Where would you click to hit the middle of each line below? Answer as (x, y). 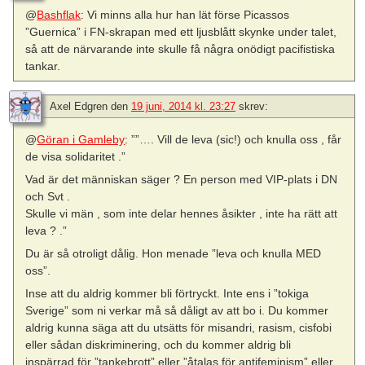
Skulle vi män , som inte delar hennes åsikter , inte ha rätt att (182, 214)
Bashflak (59, 14)
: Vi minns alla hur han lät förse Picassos (185, 14)
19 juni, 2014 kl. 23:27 (183, 106)
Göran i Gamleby (81, 139)
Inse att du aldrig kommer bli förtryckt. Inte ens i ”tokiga (167, 294)
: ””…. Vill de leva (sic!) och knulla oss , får (233, 139)
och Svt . (48, 197)
